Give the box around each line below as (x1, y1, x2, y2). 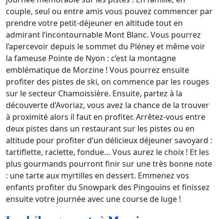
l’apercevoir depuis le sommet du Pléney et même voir (6, 41, 205, 52)
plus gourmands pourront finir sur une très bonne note (6, 158, 212, 169)
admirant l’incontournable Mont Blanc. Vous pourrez (6, 29, 201, 40)
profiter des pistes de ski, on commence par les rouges (6, 76, 209, 87)
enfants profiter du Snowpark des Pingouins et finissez (6, 181, 210, 193)
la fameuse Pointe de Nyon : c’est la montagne (6, 52, 176, 64)
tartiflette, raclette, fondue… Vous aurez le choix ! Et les (6, 146, 209, 157)
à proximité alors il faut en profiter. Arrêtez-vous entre (6, 111, 205, 122)
